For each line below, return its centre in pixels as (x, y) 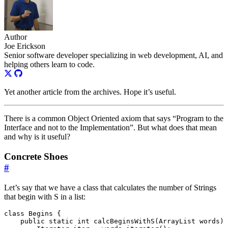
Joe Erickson (25, 46)
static (61, 221)
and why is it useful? (37, 137)
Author (16, 37)
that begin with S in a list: (45, 196)
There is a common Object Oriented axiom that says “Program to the (114, 119)
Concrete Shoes (36, 157)
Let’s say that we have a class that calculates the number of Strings (110, 187)
